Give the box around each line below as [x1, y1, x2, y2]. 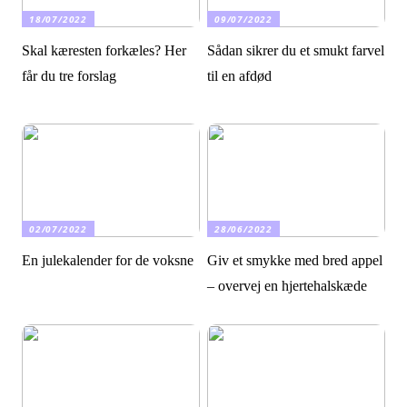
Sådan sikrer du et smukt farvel [207, 43, 385, 59]
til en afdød [207, 68, 273, 84]
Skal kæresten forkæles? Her [22, 43, 187, 59]
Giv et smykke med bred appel [207, 253, 383, 269]
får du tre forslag [22, 68, 117, 84]
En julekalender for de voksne [22, 253, 194, 269]
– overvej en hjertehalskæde [207, 278, 368, 294]
